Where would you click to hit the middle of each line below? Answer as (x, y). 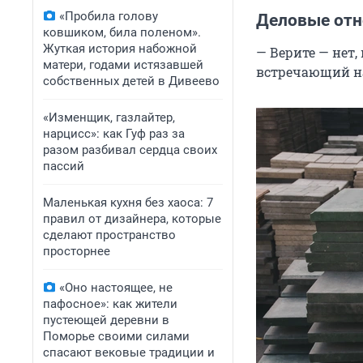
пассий (64, 166)
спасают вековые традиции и (129, 352)
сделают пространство (109, 235)
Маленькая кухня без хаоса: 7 (128, 203)
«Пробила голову (109, 16)
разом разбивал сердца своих (130, 150)
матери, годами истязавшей (123, 65)
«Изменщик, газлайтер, (109, 117)
